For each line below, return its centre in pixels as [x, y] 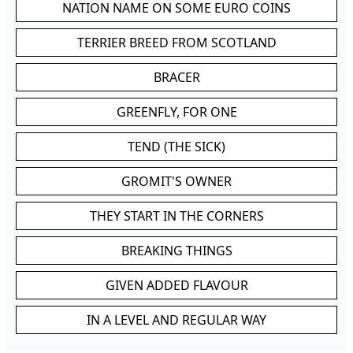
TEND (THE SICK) [176, 147]
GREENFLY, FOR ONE [176, 112]
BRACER [176, 77]
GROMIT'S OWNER [176, 181]
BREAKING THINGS [176, 251]
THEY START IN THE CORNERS [176, 216]
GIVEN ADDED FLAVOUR [176, 285]
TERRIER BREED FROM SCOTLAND [176, 43]
